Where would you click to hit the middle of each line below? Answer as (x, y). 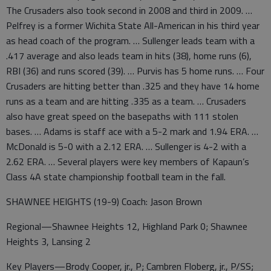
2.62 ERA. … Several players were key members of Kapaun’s (128, 162)
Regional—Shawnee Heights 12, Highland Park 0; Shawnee (127, 227)
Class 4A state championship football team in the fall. (116, 177)
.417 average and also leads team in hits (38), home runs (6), (129, 56)
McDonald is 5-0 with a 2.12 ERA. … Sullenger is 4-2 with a (126, 147)
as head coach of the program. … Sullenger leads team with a (130, 41)
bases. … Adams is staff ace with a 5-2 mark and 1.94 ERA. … (132, 132)
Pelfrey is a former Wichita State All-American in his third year (133, 26)
